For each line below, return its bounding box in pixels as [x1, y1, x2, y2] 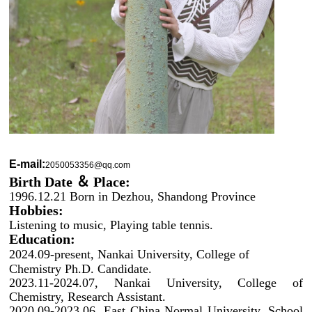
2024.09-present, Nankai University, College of [9, 247, 250, 261]
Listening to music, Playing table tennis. [9, 217, 214, 232]
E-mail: [9, 157, 46, 170]
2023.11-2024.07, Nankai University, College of [9, 275, 303, 290]
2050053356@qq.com [45, 159, 131, 170]
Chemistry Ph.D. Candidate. [9, 261, 153, 276]
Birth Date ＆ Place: [9, 173, 131, 189]
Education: [9, 231, 76, 247]
